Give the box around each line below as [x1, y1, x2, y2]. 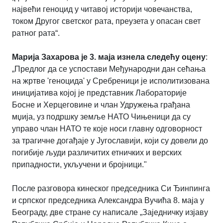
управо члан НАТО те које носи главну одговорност [12, 124, 202, 133]
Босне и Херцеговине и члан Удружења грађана [12, 100, 190, 109]
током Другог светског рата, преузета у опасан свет [12, 16, 201, 25]
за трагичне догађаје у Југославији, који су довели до [12, 136, 208, 145]
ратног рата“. [12, 28, 60, 37]
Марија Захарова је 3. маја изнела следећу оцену [12, 52, 206, 61]
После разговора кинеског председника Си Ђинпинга [12, 184, 210, 193]
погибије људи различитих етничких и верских [12, 148, 182, 157]
